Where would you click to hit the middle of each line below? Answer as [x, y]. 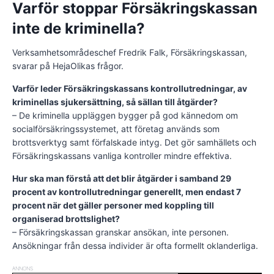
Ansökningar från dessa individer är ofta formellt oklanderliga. [135, 246]
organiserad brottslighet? [66, 219]
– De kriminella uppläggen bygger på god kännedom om [125, 116]
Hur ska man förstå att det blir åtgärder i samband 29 [122, 179]
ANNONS [23, 269]
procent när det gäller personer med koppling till [113, 206]
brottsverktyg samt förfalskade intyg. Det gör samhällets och [134, 143]
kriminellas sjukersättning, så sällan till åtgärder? [115, 102]
